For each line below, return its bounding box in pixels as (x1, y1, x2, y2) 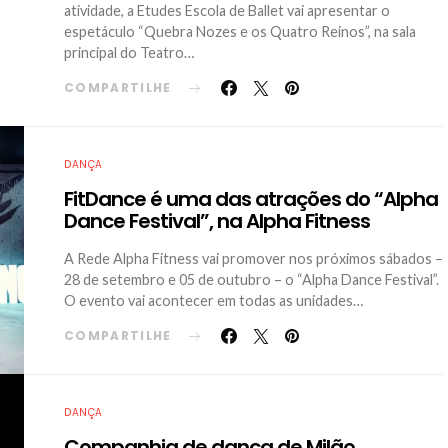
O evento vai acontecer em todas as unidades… (64, 292, 363, 309)
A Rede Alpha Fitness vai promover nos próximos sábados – (64, 250, 443, 267)
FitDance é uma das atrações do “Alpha (64, 185, 438, 213)
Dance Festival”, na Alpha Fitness (64, 207, 370, 235)
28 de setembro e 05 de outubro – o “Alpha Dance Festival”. (64, 271, 439, 288)
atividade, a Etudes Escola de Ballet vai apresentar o (64, 2, 390, 19)
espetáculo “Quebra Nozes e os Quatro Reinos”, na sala (64, 23, 416, 40)
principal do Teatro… (64, 44, 194, 61)
